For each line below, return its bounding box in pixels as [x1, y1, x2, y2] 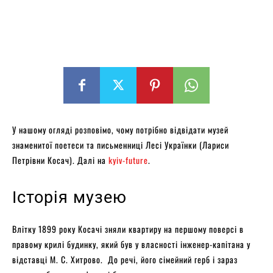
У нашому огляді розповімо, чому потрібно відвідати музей [12, 122, 229, 136]
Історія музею [12, 187, 127, 207]
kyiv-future [108, 153, 148, 166]
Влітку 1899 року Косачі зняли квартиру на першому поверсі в [12, 222, 244, 235]
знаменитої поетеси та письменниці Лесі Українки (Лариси [12, 138, 229, 151]
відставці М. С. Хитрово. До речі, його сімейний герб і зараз [12, 252, 238, 266]
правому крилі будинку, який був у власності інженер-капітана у [12, 237, 250, 250]
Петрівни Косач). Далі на [12, 153, 108, 166]
